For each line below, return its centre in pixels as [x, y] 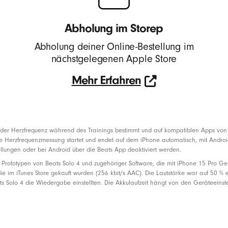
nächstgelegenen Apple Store [114, 59]
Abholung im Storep [114, 28]
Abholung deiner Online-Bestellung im [114, 47]
